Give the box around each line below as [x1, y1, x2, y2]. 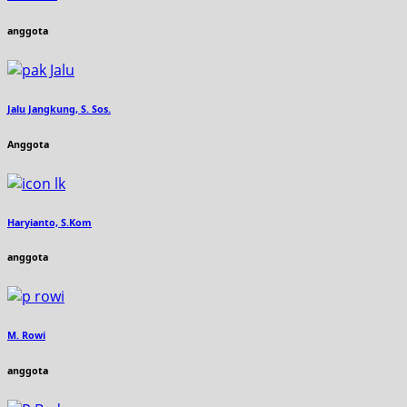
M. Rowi [7, 329, 45, 342]
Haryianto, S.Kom [7, 215, 92, 229]
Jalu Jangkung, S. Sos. [7, 102, 111, 115]
